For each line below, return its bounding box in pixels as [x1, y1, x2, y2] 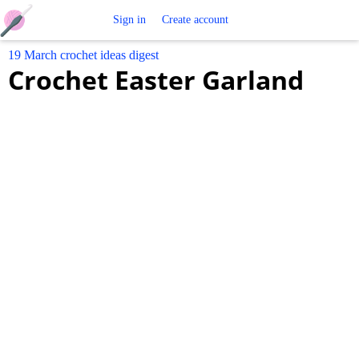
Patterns [43, 91, 104, 110]
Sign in [112, 14, 146, 26]
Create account [161, 14, 228, 26]
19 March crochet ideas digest [8, 48, 159, 62]
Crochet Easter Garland [8, 63, 304, 97]
